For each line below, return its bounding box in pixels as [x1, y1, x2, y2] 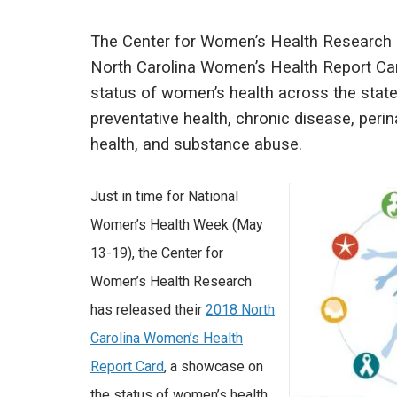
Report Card [90, 358, 164, 376]
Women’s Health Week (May [90, 216, 263, 234]
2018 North [206, 301, 275, 319]
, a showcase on [164, 358, 263, 376]
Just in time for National [90, 188, 238, 206]
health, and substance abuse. [90, 135, 302, 155]
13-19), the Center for [90, 245, 223, 262]
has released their [90, 301, 206, 319]
